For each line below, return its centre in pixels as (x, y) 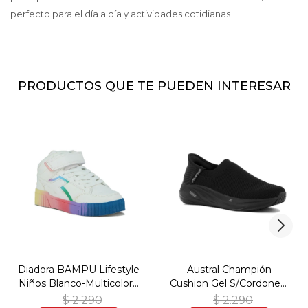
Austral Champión (229, 270)
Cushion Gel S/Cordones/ (229, 284)
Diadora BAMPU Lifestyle (79, 270)
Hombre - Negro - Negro (229, 297)
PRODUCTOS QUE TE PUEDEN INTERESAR (154, 86)
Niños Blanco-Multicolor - (79, 284)
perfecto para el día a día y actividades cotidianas (120, 14)
